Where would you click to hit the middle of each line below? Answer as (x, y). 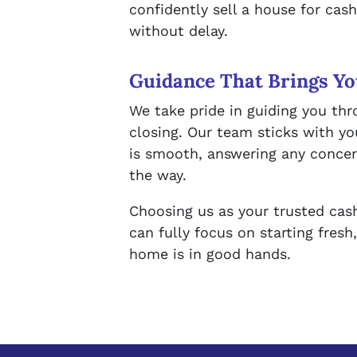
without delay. (178, 30)
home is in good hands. (210, 253)
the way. (158, 175)
